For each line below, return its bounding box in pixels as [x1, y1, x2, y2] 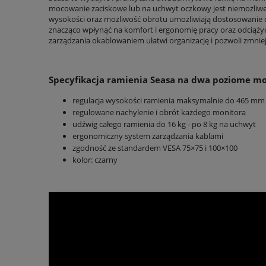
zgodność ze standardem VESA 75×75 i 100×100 [72, 142, 237, 153]
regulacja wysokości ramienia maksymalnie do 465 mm [72, 94, 265, 106]
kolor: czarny [72, 154, 118, 165]
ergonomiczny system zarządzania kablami [72, 130, 223, 141]
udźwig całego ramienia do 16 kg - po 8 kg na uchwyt [72, 118, 256, 129]
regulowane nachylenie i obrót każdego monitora [72, 106, 246, 118]
